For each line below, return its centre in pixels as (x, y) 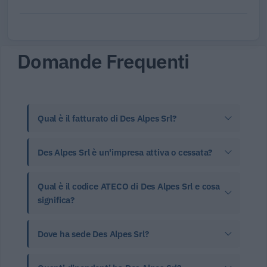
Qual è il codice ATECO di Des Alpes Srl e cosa (129, 187)
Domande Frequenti (103, 61)
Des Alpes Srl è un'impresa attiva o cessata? (125, 153)
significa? (56, 200)
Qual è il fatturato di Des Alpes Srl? (107, 119)
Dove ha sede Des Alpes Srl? (93, 234)
